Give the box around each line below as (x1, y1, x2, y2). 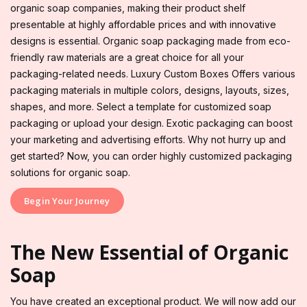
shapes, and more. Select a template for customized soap (10, 101, 271, 113)
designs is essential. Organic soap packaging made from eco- (10, 35, 291, 47)
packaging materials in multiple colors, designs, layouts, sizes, (10, 84, 289, 97)
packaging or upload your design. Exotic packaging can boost (10, 117, 293, 130)
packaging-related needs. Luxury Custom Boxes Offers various (10, 68, 295, 80)
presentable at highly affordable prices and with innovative (10, 19, 276, 31)
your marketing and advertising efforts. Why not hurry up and (10, 134, 286, 146)
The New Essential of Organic (10, 239, 288, 266)
